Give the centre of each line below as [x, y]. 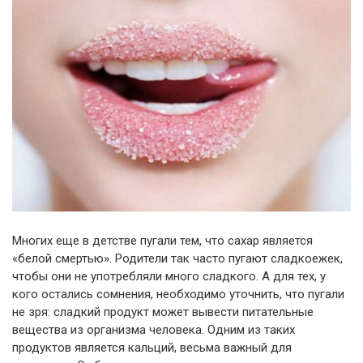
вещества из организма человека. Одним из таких [154, 330]
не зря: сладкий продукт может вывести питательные [163, 312]
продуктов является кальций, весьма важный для [152, 348]
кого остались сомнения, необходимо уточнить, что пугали [178, 295]
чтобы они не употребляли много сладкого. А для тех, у [169, 277]
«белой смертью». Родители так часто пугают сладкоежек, [177, 259]
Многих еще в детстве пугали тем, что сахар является [162, 241]
